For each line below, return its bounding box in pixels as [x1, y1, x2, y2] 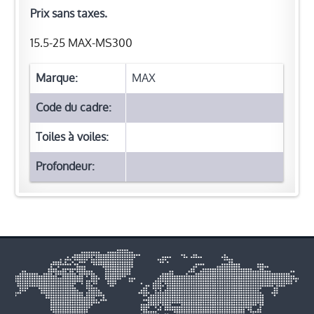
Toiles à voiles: [36, 129, 109, 146]
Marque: [36, 70, 78, 87]
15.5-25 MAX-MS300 [30, 35, 133, 52]
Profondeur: [36, 158, 95, 175]
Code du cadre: [36, 100, 112, 116]
